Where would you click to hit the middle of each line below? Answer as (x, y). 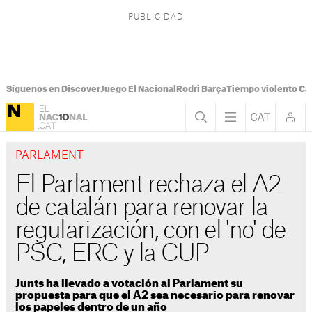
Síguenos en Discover (53, 89)
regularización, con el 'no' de (150, 231)
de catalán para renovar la (142, 208)
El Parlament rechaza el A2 (148, 185)
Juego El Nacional (138, 89)
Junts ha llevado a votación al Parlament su (130, 283)
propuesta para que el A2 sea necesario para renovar (155, 295)
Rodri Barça (201, 89)
